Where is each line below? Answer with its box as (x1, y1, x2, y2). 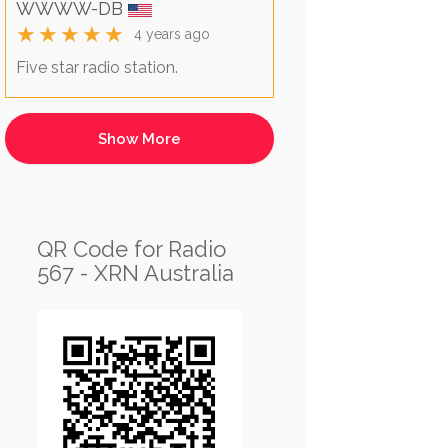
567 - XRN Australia (36, 260, 234, 287)
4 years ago (133, 26, 210, 43)
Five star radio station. (15, 58, 178, 78)
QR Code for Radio (36, 236, 226, 263)
